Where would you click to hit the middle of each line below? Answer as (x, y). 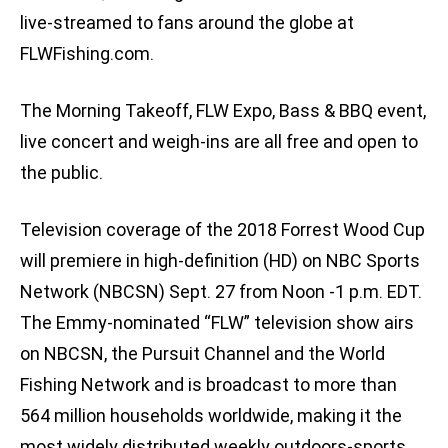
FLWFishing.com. (87, 54)
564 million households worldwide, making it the (211, 416)
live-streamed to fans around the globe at (187, 23)
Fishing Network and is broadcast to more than (208, 385)
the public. (61, 173)
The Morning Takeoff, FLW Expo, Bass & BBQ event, (223, 111)
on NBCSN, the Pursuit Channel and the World (202, 354)
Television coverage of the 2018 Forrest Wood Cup (222, 230)
